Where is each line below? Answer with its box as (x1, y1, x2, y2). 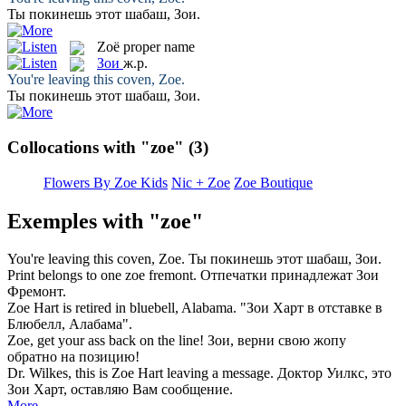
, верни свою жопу (230, 333, 346, 349)
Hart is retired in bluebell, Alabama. (30, 300, 237, 316)
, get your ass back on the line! (30, 333, 204, 349)
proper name (123, 38, 195, 54)
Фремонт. (7, 284, 66, 300)
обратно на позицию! (7, 349, 140, 365)
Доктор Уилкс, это (277, 365, 391, 382)
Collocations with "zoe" (7, 137, 184, 157)
